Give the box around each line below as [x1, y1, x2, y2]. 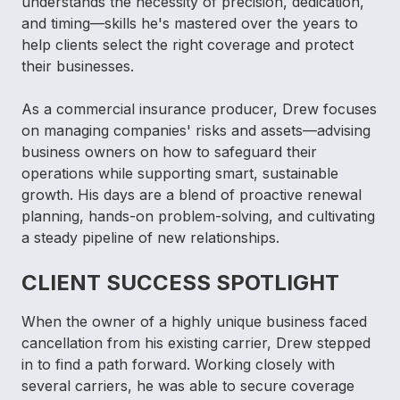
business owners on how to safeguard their [21, 143, 317, 162]
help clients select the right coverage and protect [21, 36, 354, 54]
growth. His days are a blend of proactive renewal [21, 186, 362, 204]
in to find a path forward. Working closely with [21, 355, 335, 374]
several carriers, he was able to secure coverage [21, 377, 354, 396]
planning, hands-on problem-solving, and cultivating [21, 207, 375, 226]
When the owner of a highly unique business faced [21, 312, 367, 331]
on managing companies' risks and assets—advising [21, 121, 371, 140]
